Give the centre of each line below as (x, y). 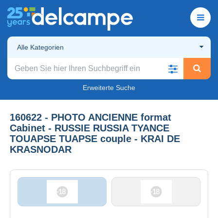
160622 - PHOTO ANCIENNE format (91, 117)
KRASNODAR (41, 149)
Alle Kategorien (40, 47)
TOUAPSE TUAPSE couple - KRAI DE (95, 138)
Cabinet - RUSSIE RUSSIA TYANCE (90, 128)
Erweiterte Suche (109, 87)
